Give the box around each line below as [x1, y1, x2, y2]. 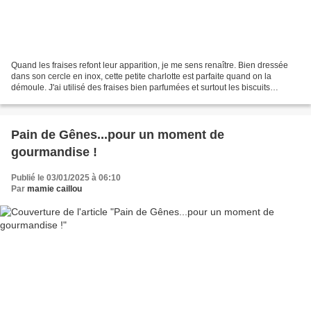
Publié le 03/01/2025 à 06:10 [11, 172, 121, 183]
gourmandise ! [11, 144, 97, 159]
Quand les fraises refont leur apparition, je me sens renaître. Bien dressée [11, 60, 288, 70]
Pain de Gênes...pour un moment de [11, 127, 224, 142]
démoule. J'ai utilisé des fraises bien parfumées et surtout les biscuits [11, 82, 270, 92]
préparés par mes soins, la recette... [11, 93, 145, 103]
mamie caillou [27, 183, 82, 194]
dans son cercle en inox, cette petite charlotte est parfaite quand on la [11, 71, 271, 81]
